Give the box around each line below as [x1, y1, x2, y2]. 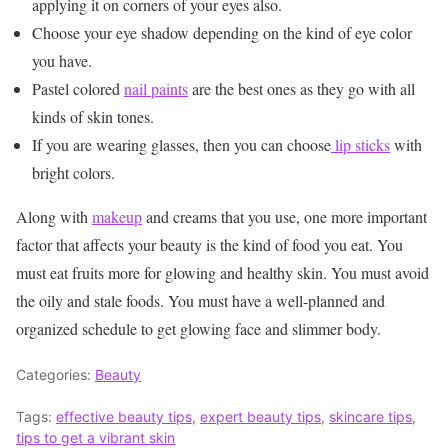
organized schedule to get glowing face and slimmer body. [16, 318, 381, 340]
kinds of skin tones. [32, 106, 154, 128]
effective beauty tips [56, 408, 192, 426]
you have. [32, 50, 92, 72]
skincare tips [329, 408, 412, 426]
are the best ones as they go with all [188, 78, 415, 100]
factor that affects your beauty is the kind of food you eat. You [16, 234, 403, 256]
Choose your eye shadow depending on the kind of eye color [32, 22, 412, 44]
